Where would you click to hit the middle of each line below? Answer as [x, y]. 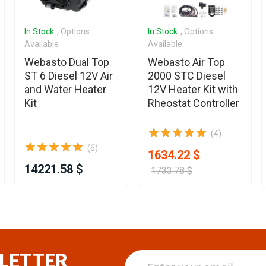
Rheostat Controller [194, 103]
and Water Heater [65, 89]
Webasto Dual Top [67, 62]
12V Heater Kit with [193, 89]
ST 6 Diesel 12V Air [69, 75]
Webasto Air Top [186, 62]
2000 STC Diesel [187, 75]
